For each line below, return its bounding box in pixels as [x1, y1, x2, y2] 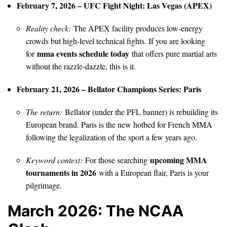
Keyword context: [26, 154, 83, 165]
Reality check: [26, 22, 71, 33]
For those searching [83, 154, 150, 165]
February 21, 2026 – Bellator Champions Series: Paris [17, 83, 201, 95]
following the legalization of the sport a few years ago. [26, 131, 197, 142]
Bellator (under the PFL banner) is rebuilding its [62, 106, 218, 117]
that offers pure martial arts [129, 48, 217, 59]
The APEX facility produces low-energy [71, 22, 203, 33]
